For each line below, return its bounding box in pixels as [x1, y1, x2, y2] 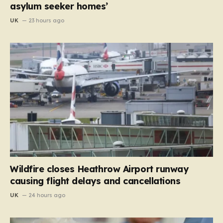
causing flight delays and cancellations [10, 175, 181, 187]
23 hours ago [29, 16, 65, 24]
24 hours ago [29, 192, 66, 199]
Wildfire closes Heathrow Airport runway [10, 163, 189, 175]
